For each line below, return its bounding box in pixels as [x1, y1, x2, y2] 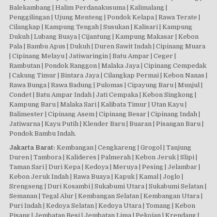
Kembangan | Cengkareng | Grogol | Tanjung [55, 144, 192, 152]
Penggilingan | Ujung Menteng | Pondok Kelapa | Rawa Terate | [9, 14, 201, 21]
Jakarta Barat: [9, 144, 56, 152]
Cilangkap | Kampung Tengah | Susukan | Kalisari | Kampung [9, 23, 193, 31]
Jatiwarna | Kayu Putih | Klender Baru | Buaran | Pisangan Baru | [9, 120, 204, 128]
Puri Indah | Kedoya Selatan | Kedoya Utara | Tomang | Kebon [9, 202, 196, 210]
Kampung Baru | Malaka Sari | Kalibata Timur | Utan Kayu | [9, 101, 187, 108]
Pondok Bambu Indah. [9, 130, 77, 138]
